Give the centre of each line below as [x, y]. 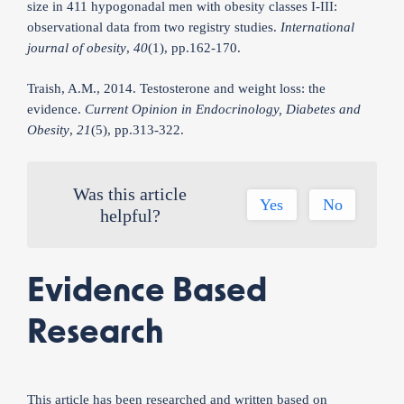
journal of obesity [77, 47]
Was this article [130, 193]
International [317, 27]
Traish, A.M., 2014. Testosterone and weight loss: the [176, 88]
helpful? [130, 215]
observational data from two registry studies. [154, 27]
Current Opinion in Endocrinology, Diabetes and [223, 109]
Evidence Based [147, 291]
